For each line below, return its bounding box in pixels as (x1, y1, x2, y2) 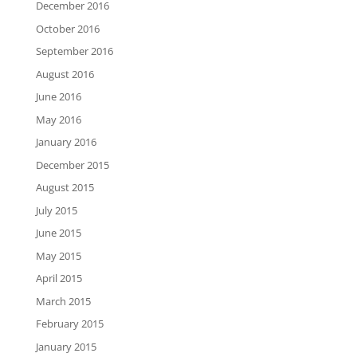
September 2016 (35, 44, 113, 59)
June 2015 (35, 226, 81, 241)
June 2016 (35, 89, 81, 104)
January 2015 (35, 339, 96, 354)
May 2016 (35, 112, 81, 127)
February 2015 (35, 316, 104, 331)
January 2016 (35, 135, 96, 150)
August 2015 (35, 180, 94, 195)
